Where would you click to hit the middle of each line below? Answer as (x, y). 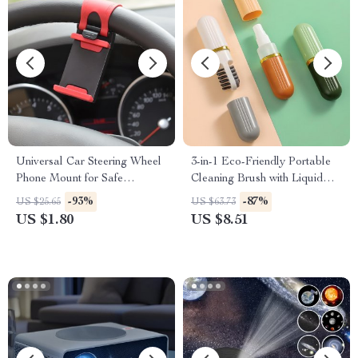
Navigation (43, 196)
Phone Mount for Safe (70, 179)
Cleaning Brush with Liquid (257, 179)
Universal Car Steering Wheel (89, 162)
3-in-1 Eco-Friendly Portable (261, 162)
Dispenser (215, 196)
